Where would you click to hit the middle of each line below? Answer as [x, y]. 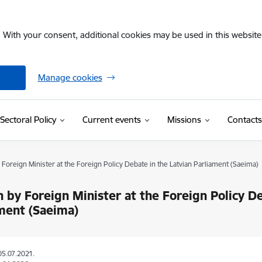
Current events [111, 120]
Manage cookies [70, 77]
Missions [184, 120]
